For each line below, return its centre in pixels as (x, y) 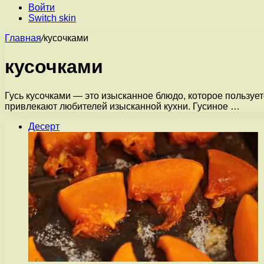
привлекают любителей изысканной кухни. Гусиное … (122, 106)
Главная (23, 38)
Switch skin (52, 18)
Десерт (44, 126)
